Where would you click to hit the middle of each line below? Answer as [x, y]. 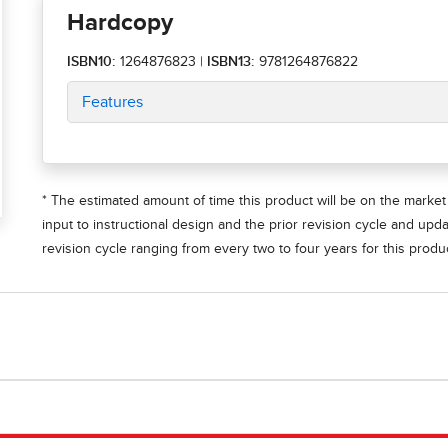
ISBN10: [91, 62]
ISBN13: [233, 62]
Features [112, 102]
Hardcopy [120, 23]
